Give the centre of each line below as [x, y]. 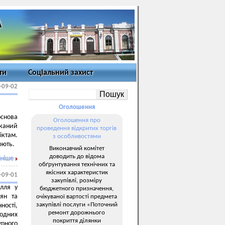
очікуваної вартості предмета [77, 196]
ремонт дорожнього [77, 212]
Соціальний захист [61, 73]
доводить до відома [77, 156]
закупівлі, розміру [77, 180]
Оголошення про [77, 120]
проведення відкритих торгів [77, 128]
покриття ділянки [77, 220]
